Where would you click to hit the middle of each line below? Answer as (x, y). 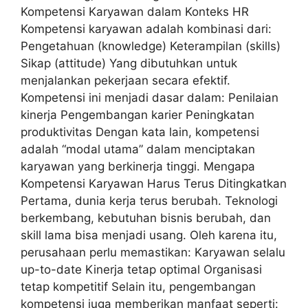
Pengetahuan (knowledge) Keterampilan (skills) (151, 46)
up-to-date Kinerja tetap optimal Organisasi (141, 269)
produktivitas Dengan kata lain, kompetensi (140, 132)
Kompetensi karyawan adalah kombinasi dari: (146, 29)
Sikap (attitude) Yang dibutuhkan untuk (129, 63)
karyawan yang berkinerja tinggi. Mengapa (138, 166)
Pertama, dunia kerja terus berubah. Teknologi (149, 200)
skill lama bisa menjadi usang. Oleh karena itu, (149, 235)
